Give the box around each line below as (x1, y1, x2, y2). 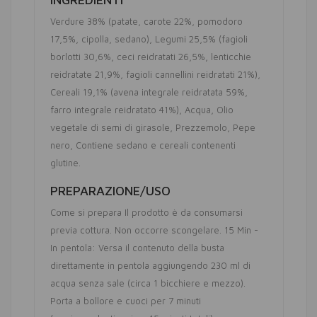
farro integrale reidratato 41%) (50, 104, 179, 115)
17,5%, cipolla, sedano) (50, 33, 149, 45)
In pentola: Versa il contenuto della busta (50, 242, 224, 253)
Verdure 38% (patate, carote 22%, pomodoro (50, 16, 243, 27)
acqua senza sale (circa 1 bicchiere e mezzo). (50, 277, 246, 289)
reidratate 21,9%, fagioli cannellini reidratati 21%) (50, 69, 258, 80)
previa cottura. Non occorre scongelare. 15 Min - (50, 224, 258, 236)
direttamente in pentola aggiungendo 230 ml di (50, 260, 250, 271)
